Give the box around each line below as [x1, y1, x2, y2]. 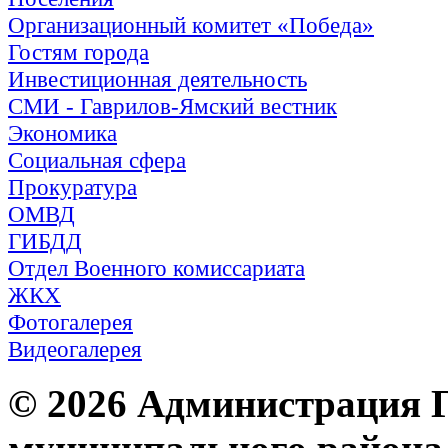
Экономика [8, 120, 117, 146]
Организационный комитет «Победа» [8, 12, 374, 38]
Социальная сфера [8, 147, 186, 173]
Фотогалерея [8, 309, 133, 335]
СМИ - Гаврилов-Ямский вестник [8, 93, 337, 119]
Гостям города [8, 39, 149, 65]
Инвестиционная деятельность [8, 66, 307, 92]
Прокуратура [8, 174, 137, 200]
